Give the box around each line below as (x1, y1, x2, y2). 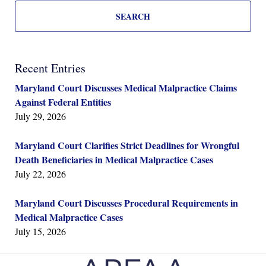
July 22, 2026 (15, 167, 66, 180)
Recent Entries (15, 60, 85, 77)
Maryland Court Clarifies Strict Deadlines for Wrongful (15, 138, 239, 153)
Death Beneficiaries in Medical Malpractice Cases (15, 153, 213, 167)
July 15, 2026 (15, 225, 66, 238)
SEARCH (116, 10, 150, 23)
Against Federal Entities (15, 95, 111, 109)
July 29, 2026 (15, 110, 66, 123)
